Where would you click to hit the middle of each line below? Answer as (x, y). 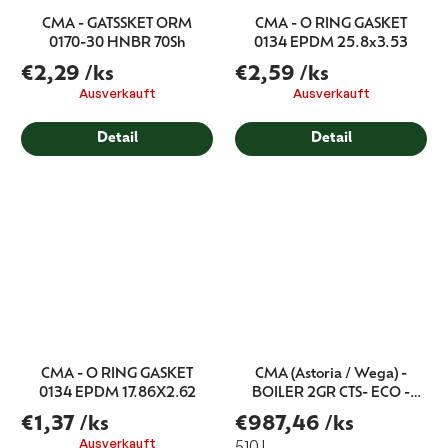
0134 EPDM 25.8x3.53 (331, 44)
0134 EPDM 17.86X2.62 (117, 394)
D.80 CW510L (331, 413)
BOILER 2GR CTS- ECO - (331, 394)
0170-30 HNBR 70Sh (117, 44)
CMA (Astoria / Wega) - (331, 375)
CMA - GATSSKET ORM (117, 25)
